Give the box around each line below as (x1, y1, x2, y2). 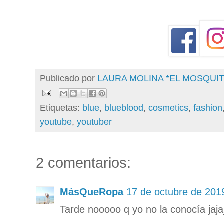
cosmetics (148, 102, 188, 113)
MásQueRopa (60, 186, 123, 197)
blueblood (104, 102, 143, 113)
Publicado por (40, 73, 97, 84)
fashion (193, 102, 222, 113)
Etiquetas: (40, 102, 82, 113)
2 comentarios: (36, 154, 131, 171)
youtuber (77, 116, 112, 127)
